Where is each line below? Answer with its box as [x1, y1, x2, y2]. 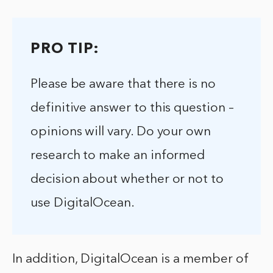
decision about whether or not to [30, 172, 224, 186]
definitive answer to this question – [30, 101, 234, 115]
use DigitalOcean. [30, 196, 135, 210]
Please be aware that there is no [30, 77, 216, 91]
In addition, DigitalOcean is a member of [12, 252, 249, 266]
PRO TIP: [30, 41, 99, 57]
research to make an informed [30, 149, 205, 162]
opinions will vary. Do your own [30, 125, 211, 138]
